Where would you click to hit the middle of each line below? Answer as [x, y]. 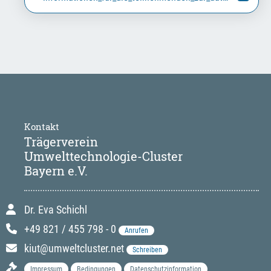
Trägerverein [61, 141]
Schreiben [147, 250]
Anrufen [136, 230]
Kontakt [42, 126]
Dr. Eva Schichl [56, 209]
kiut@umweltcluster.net [75, 248]
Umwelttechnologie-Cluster [103, 156]
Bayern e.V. [56, 170]
